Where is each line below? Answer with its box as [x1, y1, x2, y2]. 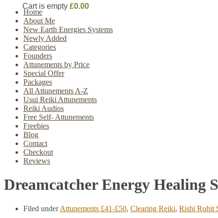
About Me [23, 17, 55, 25]
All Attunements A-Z [23, 87, 88, 95]
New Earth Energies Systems [23, 25, 113, 34]
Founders [23, 52, 52, 60]
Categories [23, 43, 56, 51]
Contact [23, 139, 47, 147]
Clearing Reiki [130, 204, 175, 213]
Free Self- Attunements [23, 113, 94, 121]
